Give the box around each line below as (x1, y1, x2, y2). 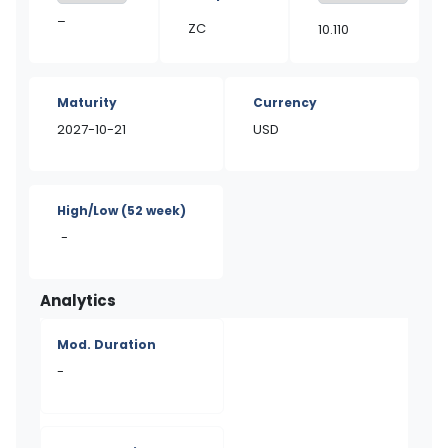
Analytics (40, 290, 116, 311)
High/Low (57, 202, 121, 219)
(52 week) (121, 202, 186, 219)
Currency (253, 94, 317, 111)
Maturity (57, 94, 117, 111)
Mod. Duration (57, 336, 156, 353)
